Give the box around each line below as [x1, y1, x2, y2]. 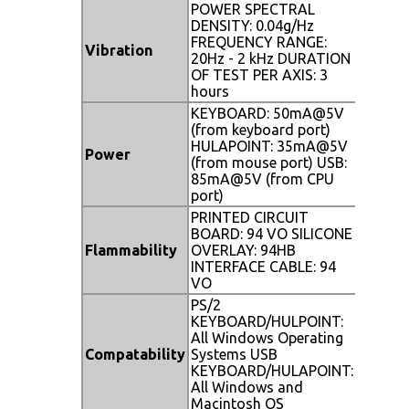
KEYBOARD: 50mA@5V [191, 104, 344, 121]
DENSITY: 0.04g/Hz [191, 16, 314, 34]
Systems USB [191, 345, 278, 362]
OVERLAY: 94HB [191, 241, 296, 258]
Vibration [85, 41, 152, 58]
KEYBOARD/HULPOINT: [191, 312, 343, 330]
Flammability [85, 241, 177, 258]
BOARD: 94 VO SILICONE [191, 225, 352, 242]
